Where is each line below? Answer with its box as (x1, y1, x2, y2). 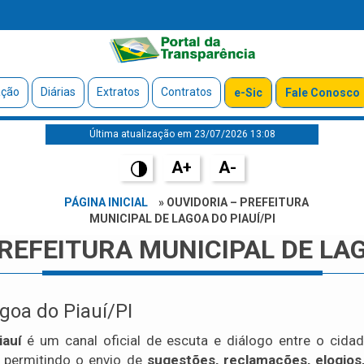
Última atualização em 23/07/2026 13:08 (89, 128, 275, 141)
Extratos (96, 85, 140, 99)
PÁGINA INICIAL (63, 196, 148, 210)
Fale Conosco (284, 86, 360, 100)
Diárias (40, 85, 76, 99)
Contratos (160, 85, 212, 99)
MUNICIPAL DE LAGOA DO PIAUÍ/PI (89, 212, 275, 226)
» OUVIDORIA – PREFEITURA (155, 196, 309, 210)
